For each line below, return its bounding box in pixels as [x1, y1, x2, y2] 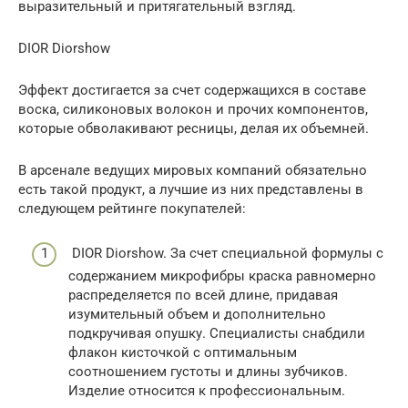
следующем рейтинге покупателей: [18, 200, 246, 217]
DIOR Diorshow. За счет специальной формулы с [68, 244, 383, 261]
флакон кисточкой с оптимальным [68, 343, 297, 361]
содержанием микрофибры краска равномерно [68, 267, 376, 284]
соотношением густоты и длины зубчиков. [68, 362, 348, 380]
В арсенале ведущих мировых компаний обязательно [18, 162, 367, 178]
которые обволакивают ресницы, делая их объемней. [18, 120, 369, 137]
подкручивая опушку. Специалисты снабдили [68, 324, 365, 342]
